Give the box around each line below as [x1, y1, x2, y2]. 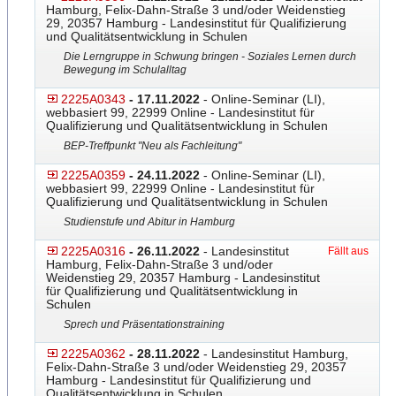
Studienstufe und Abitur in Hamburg [64, 216, 235, 228]
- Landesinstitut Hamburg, [200, 346, 348, 361]
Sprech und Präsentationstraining [64, 318, 225, 331]
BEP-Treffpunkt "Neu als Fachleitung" [64, 140, 241, 152]
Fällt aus [328, 245, 369, 257]
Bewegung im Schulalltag [64, 64, 187, 76]
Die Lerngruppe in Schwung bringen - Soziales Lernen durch [64, 50, 356, 63]
